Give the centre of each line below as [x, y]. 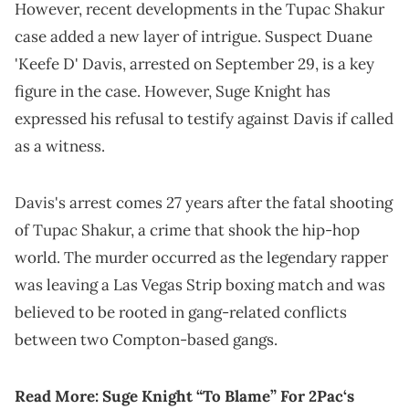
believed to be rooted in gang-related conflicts [181, 313]
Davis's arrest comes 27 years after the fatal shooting [204, 203]
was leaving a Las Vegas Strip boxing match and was [200, 285]
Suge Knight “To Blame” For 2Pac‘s [228, 397]
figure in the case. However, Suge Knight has [173, 92]
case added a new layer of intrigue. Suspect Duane [194, 37]
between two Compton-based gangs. [146, 340]
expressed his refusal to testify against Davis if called [204, 119]
